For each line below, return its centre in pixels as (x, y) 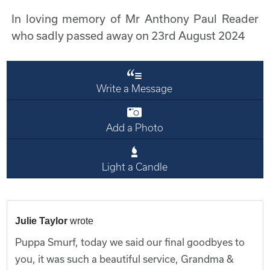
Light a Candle (134, 166)
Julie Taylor (42, 221)
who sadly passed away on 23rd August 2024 (128, 35)
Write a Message (135, 88)
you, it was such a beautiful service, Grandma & (125, 259)
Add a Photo (134, 127)
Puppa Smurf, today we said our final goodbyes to (130, 242)
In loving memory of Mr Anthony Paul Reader (135, 18)
